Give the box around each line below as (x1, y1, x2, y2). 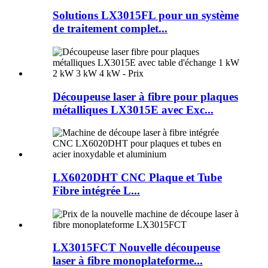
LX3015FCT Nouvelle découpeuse (53, 241, 220, 254)
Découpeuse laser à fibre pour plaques (53, 90, 238, 103)
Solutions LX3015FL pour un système (53, 9, 239, 22)
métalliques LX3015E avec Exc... (53, 103, 214, 116)
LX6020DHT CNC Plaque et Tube (53, 171, 222, 184)
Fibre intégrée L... (53, 184, 140, 197)
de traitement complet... (53, 22, 167, 35)
